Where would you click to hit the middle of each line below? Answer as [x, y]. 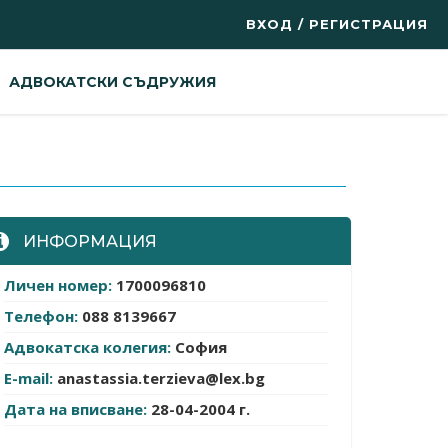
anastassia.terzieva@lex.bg [161, 378]
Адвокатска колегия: [89, 347]
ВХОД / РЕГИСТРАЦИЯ [337, 24]
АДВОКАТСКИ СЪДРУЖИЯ [112, 82]
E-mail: [30, 378]
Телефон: [43, 316]
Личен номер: [60, 285]
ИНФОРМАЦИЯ [88, 241]
